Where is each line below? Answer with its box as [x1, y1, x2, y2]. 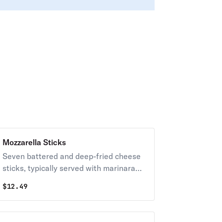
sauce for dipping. [2, 175, 66, 185]
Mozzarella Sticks [2, 137, 66, 147]
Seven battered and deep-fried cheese [2, 151, 141, 161]
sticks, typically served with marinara [2, 163, 135, 173]
